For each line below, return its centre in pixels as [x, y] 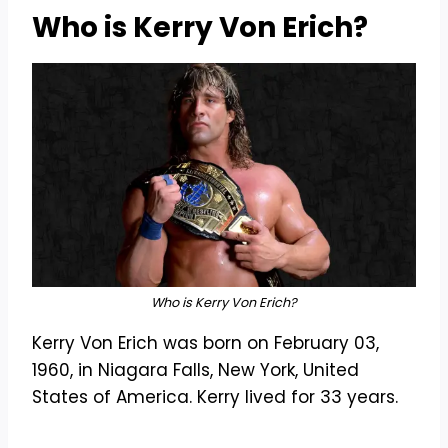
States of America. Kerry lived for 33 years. [215, 396]
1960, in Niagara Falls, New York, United [195, 369]
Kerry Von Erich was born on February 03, [205, 342]
